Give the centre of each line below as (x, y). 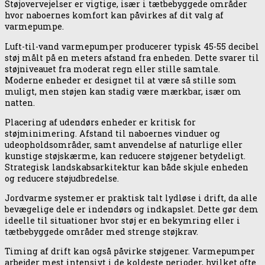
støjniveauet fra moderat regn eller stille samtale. (112, 69)
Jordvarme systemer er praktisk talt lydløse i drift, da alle (131, 198)
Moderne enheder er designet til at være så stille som (121, 80)
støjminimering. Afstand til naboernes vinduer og (112, 133)
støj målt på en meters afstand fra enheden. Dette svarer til (132, 57)
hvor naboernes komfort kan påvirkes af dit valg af (114, 15)
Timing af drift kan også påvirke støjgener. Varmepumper (130, 251)
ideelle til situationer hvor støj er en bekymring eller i (122, 220)
